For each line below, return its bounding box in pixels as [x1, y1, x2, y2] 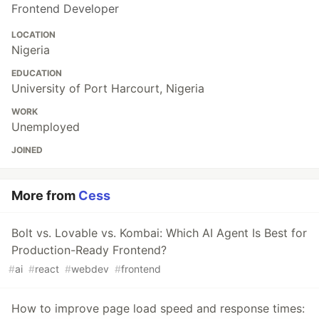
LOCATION [11, 29, 56, 41]
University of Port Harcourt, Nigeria [11, 81, 204, 96]
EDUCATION [11, 68, 62, 79]
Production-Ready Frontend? [11, 243, 167, 258]
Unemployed [11, 120, 80, 135]
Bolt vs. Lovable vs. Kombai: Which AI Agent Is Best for [11, 226, 307, 241]
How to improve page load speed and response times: [11, 301, 305, 316]
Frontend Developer [11, 1, 119, 16]
